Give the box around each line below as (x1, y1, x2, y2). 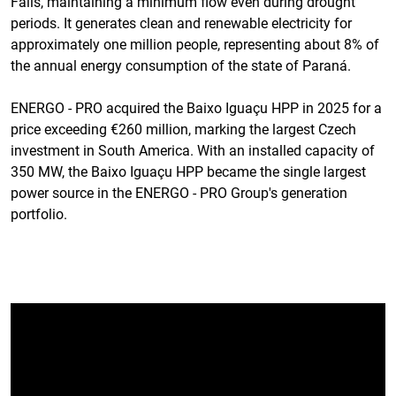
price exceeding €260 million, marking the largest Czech (11, 120, 356, 138)
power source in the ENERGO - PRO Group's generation (11, 184, 347, 202)
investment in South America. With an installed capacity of (11, 141, 375, 159)
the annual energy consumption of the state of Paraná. (11, 57, 351, 74)
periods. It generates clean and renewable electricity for (11, 14, 352, 32)
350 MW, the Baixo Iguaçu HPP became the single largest (11, 163, 366, 180)
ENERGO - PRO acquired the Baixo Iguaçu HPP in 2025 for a (11, 99, 382, 117)
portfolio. (11, 205, 67, 223)
